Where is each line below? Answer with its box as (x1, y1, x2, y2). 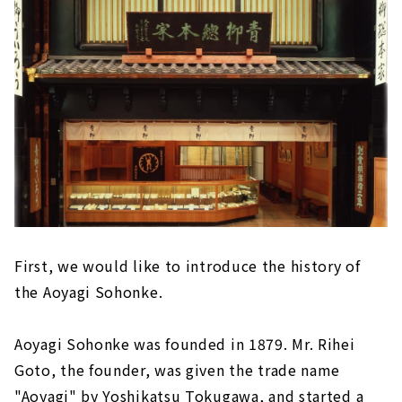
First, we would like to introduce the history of (14, 255, 361, 277)
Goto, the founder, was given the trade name (14, 359, 341, 381)
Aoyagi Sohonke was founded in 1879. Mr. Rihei (14, 333, 355, 355)
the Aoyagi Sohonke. (14, 281, 163, 303)
